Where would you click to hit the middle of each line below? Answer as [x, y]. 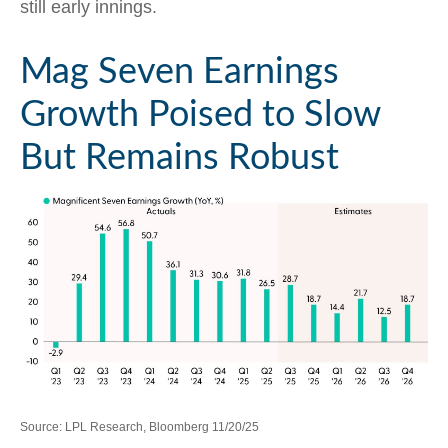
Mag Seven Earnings [179, 71]
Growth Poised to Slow [200, 114]
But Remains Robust [179, 157]
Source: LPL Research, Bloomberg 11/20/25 [139, 427]
